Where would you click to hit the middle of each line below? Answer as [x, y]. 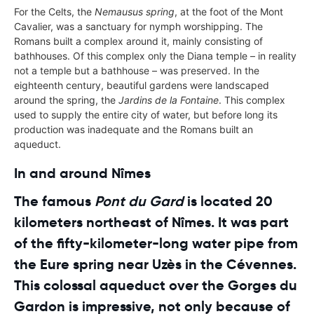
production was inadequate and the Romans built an [134, 129]
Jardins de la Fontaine [169, 100]
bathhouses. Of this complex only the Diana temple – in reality [155, 55]
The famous [54, 201]
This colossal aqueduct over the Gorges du [156, 285]
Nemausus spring [135, 11]
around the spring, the [66, 100]
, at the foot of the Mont [229, 11]
